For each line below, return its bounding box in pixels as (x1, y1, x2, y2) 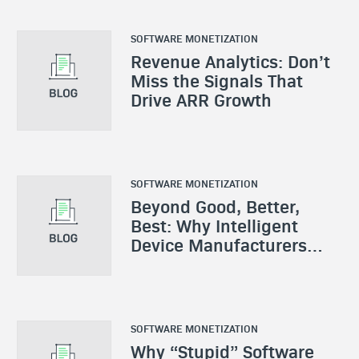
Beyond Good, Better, (130, 193, 300, 218)
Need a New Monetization (130, 251, 337, 276)
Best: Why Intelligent (130, 212, 298, 237)
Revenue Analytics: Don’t (130, 48, 330, 73)
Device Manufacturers (130, 232, 307, 256)
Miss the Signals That (130, 67, 303, 92)
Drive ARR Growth (130, 87, 272, 111)
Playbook (130, 270, 204, 295)
